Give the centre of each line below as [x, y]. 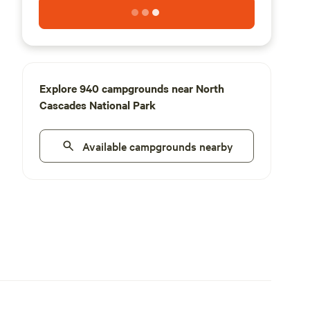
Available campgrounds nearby [158, 146]
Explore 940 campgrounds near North [132, 88]
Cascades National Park [98, 104]
